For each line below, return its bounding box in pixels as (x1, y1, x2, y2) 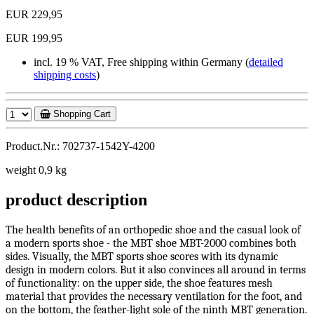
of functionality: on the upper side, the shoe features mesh (6, 277, 273, 290)
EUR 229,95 (6, 8, 62, 21)
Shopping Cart (50, 109, 111, 120)
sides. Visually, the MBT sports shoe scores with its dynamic (6, 250, 278, 264)
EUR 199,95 (6, 32, 62, 45)
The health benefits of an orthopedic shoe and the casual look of (6, 224, 301, 237)
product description (6, 191, 147, 210)
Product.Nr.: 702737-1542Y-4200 (6, 140, 155, 153)
